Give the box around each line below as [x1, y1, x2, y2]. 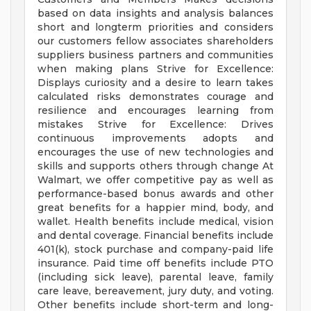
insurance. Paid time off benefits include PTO [37, 257, 274, 270]
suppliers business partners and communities [37, 49, 274, 62]
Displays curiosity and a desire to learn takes [37, 76, 274, 90]
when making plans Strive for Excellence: [37, 62, 274, 76]
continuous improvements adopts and [37, 132, 274, 145]
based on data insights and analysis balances [37, 7, 274, 20]
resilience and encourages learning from [37, 104, 274, 117]
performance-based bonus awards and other [37, 187, 274, 201]
